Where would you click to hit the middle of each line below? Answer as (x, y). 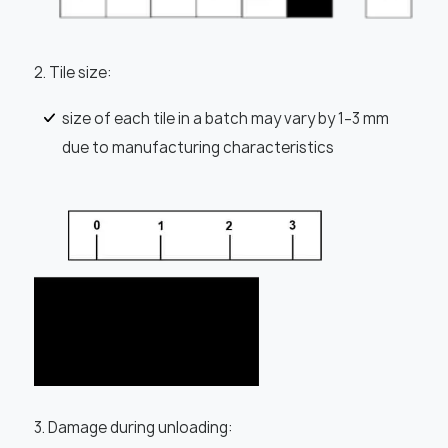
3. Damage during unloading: (133, 427)
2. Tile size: (72, 73)
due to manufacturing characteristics (197, 148)
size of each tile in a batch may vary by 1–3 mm (225, 119)
